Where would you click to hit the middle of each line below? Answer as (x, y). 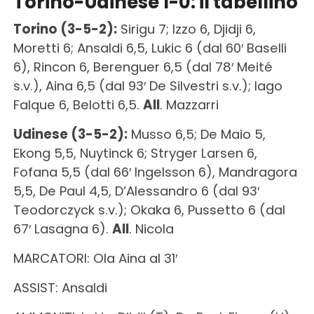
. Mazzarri (189, 105)
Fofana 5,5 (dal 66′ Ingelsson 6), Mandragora (155, 172)
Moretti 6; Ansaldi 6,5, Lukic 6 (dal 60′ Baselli (150, 48)
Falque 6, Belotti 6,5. (78, 105)
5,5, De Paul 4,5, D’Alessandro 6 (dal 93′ (136, 191)
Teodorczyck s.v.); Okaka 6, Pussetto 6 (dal (149, 210)
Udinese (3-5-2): (70, 135)
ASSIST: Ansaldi (60, 288)
